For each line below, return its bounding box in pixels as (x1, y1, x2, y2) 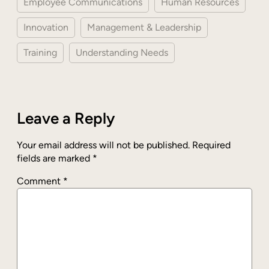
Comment (17, 175, 63, 187)
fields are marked (17, 153, 92, 165)
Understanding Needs (76, 47, 168, 59)
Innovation (23, 22, 68, 34)
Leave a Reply (17, 109, 115, 128)
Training (23, 47, 57, 59)
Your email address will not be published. (17, 139, 190, 151)
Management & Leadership (87, 22, 201, 34)
